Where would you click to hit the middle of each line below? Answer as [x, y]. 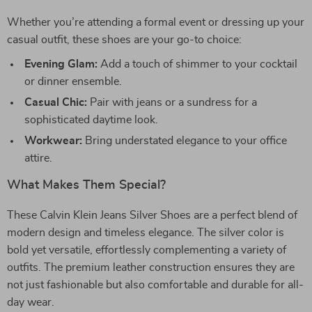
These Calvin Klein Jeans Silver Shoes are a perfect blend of [152, 215]
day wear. [31, 302]
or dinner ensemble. [73, 81]
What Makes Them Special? [86, 185]
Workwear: [53, 141]
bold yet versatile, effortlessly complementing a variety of [147, 250]
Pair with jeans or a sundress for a [172, 102]
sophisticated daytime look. [91, 120]
